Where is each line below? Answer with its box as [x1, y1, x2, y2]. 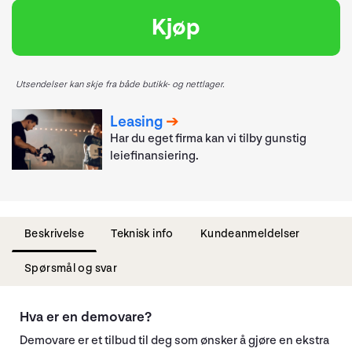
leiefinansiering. [110, 148, 200, 164]
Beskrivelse [24, 225, 85, 241]
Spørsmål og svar [24, 260, 118, 276]
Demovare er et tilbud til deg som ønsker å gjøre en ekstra [20, 332, 329, 348]
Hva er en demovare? [20, 308, 152, 325]
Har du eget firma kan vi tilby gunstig [110, 131, 307, 147]
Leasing [110, 112, 163, 132]
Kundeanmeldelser [200, 225, 300, 241]
